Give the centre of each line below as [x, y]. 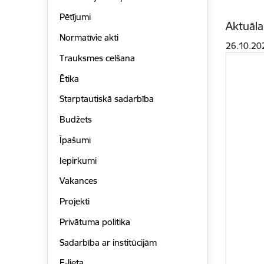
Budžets [75, 120]
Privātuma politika [95, 222]
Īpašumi [75, 140]
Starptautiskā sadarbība [106, 99]
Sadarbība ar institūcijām [108, 242]
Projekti [74, 202]
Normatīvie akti [89, 38]
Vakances [78, 181]
